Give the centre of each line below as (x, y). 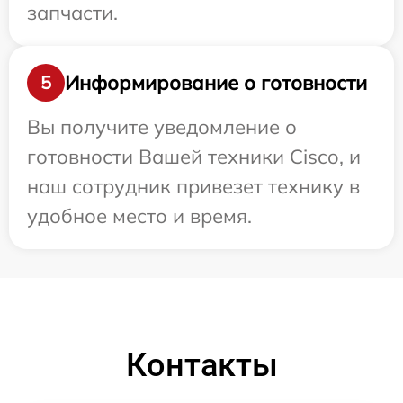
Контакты (201, 365)
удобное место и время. (139, 216)
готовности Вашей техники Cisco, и (194, 157)
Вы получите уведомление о (162, 127)
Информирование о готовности (216, 82)
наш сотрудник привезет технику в (193, 186)
